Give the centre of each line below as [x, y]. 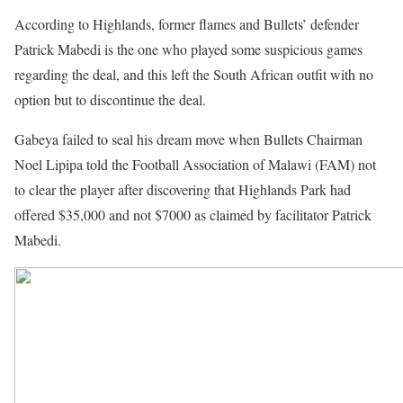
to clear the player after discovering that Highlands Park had [183, 189]
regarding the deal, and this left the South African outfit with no [194, 74]
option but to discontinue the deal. [110, 99]
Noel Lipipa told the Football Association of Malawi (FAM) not [195, 164]
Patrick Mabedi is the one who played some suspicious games [188, 49]
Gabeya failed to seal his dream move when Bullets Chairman [188, 139]
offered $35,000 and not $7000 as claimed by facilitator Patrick [193, 214]
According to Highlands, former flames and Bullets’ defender [187, 23]
